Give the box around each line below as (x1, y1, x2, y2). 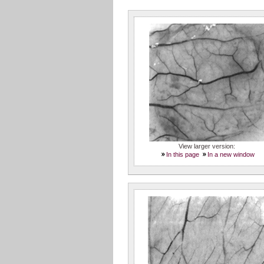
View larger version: (179, 142, 236, 150)
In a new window (207, 150, 255, 158)
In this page (166, 150, 199, 158)
